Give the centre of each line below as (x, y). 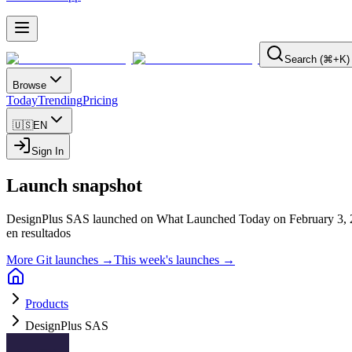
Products (47, 303)
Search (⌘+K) (317, 59)
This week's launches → (174, 259)
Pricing (100, 100)
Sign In (48, 151)
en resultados (38, 233)
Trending (60, 100)
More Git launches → (60, 259)
